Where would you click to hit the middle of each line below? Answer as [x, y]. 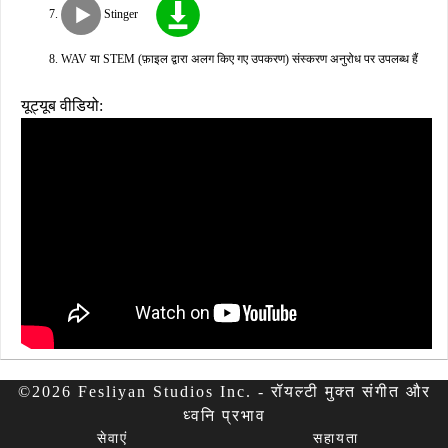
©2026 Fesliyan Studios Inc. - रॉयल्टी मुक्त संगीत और [224, 392]
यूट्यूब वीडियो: [62, 105]
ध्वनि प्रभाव [224, 416]
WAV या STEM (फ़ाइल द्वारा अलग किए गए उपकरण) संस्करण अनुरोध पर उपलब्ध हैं [239, 59]
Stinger [119, 13]
